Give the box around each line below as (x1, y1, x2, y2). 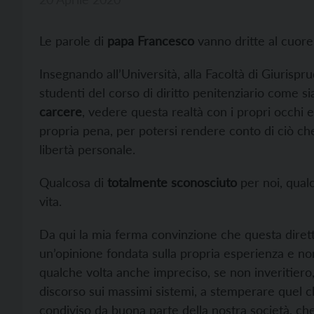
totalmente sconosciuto (107, 175, 237, 191)
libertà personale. (39, 142, 135, 158)
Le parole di (39, 33, 104, 49)
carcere (39, 104, 82, 120)
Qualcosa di (39, 175, 107, 191)
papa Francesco (104, 33, 194, 49)
